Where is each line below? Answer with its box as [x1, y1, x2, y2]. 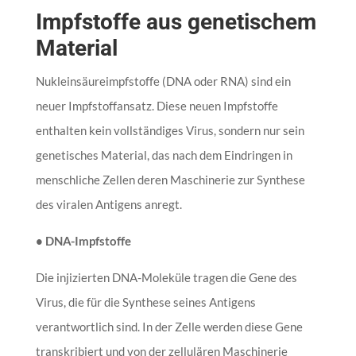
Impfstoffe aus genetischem [35, 8, 316, 35]
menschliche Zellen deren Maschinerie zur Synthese [35, 172, 305, 187]
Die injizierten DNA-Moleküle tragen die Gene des [35, 269, 297, 284]
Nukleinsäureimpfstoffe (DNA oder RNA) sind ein [35, 73, 291, 88]
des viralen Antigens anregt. [35, 196, 182, 211]
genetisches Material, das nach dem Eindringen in [35, 147, 292, 162]
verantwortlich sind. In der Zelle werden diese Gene [35, 319, 303, 334]
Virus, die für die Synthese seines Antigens [35, 294, 256, 309]
